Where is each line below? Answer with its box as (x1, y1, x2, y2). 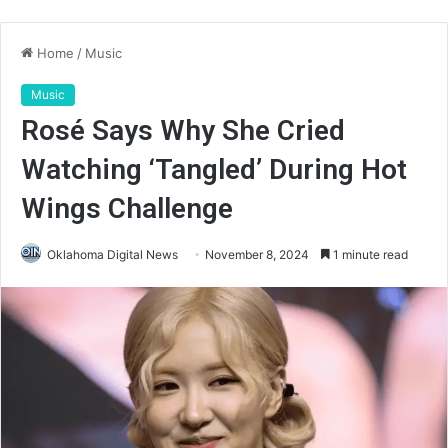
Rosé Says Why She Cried (21, 114, 345, 147)
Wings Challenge (21, 192, 233, 225)
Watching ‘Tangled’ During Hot (21, 153, 407, 186)
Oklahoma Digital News (47, 247, 178, 262)
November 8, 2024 (205, 247, 309, 262)
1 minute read (330, 247, 408, 262)
